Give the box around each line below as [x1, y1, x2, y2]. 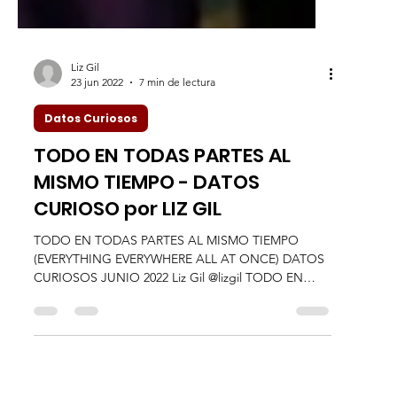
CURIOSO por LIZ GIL [34, 230, 222, 258]
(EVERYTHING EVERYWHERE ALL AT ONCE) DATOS [34, 286, 324, 302]
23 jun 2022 [71, 111, 123, 124]
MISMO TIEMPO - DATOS [34, 204, 260, 231]
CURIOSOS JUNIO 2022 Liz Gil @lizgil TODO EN [34, 305, 303, 321]
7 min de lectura [139, 111, 215, 124]
